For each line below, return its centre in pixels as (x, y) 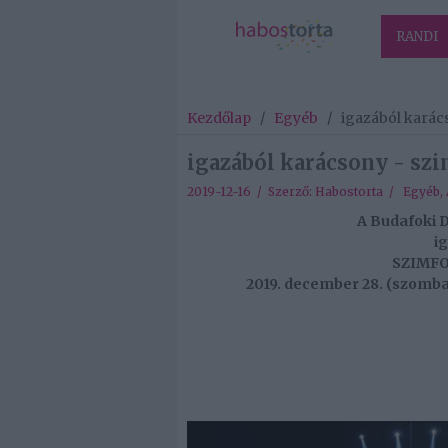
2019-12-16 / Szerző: (251, 192)
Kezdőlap (219, 118)
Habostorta (349, 192)
